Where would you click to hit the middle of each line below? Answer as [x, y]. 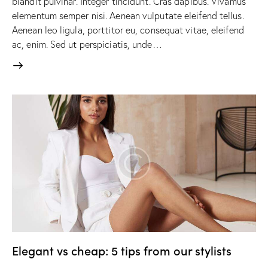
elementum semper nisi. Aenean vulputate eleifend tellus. [128, 15]
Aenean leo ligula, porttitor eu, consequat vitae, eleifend [128, 30]
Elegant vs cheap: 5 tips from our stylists [122, 250]
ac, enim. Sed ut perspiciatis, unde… [87, 44]
